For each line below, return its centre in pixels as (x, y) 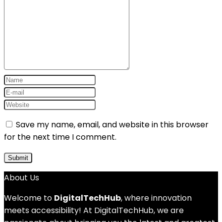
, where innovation (156, 198)
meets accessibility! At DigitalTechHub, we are (94, 210)
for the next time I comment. (60, 137)
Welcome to (29, 198)
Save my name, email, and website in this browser (112, 125)
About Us (22, 178)
